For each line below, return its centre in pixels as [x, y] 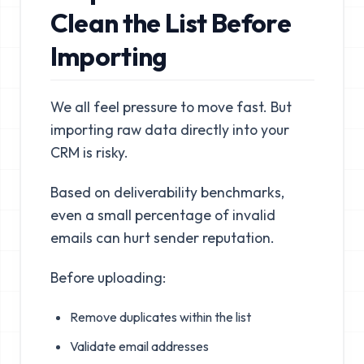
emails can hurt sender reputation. [162, 238]
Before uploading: [108, 278]
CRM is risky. [89, 153]
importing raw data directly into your [169, 130]
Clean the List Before [171, 22]
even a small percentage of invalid [162, 215]
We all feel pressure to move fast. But [171, 107]
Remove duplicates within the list [160, 317]
